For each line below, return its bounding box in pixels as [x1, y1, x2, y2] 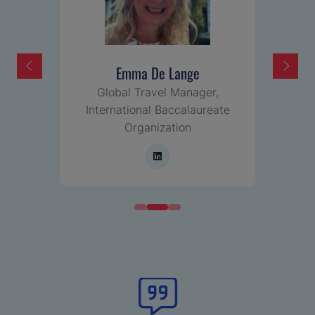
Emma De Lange [115, 60, 200, 84]
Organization [124, 119, 191, 135]
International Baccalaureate [85, 101, 230, 117]
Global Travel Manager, [96, 84, 219, 100]
